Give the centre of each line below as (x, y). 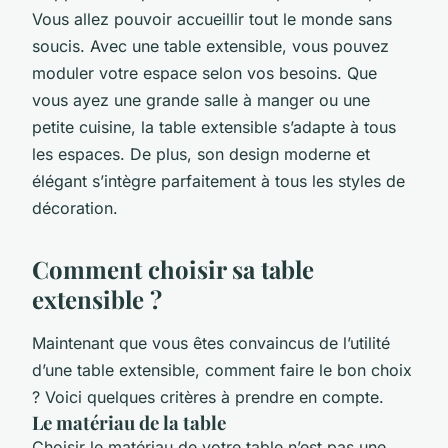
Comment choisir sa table (173, 268)
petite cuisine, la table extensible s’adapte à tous (214, 126)
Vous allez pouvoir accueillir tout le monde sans (212, 18)
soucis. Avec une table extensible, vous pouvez (210, 45)
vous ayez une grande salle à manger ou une (201, 99)
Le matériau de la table (129, 422)
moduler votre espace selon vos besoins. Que (204, 72)
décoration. (75, 207)
